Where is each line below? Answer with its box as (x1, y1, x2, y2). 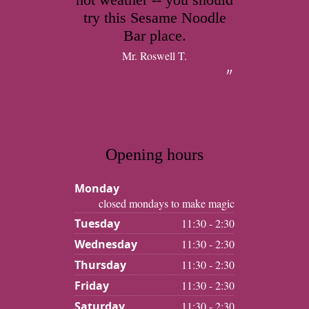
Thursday (74, 257, 126, 272)
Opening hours (106, 146, 203, 163)
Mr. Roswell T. (122, 48, 187, 63)
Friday (74, 278, 109, 293)
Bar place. (123, 27, 186, 44)
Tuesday (74, 216, 120, 231)
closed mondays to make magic (99, 196, 235, 210)
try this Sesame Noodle (83, 9, 226, 26)
